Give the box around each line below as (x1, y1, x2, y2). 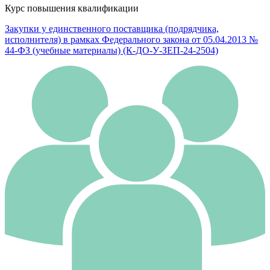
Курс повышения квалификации (5, 3, 139, 14)
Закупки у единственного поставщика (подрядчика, (5, 24, 219, 34)
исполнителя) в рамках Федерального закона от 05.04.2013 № (5, 34, 258, 45)
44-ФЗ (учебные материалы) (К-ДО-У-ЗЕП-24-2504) (5, 45, 218, 56)
